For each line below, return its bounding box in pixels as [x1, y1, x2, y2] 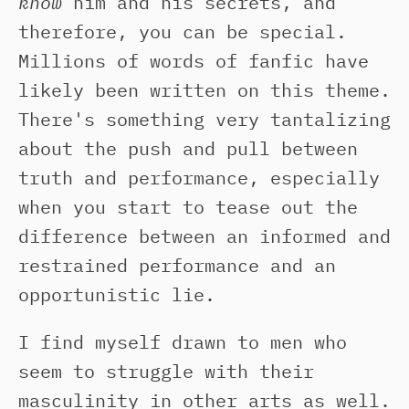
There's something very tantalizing [18, 107, 391, 131]
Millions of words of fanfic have [18, 48, 369, 73]
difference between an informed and [18, 224, 391, 248]
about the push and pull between [18, 136, 358, 161]
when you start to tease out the [18, 194, 358, 219]
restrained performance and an [18, 253, 336, 278]
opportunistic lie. [18, 282, 215, 307]
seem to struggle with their [18, 359, 314, 383]
